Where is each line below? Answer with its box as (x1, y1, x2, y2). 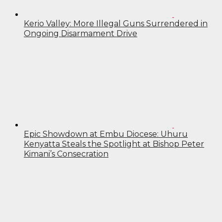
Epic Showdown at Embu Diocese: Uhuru (24, 129, 188, 139)
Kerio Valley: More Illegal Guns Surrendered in (24, 19, 208, 29)
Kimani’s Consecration (24, 149, 109, 159)
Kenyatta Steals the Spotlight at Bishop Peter (24, 139, 204, 149)
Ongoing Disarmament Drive (24, 29, 137, 39)
